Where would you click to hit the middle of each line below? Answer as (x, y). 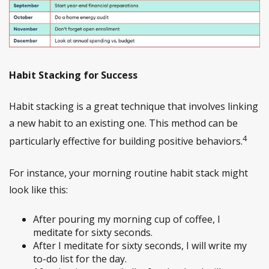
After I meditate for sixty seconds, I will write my (140, 245)
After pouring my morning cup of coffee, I (127, 219)
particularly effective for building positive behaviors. (126, 141)
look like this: (38, 189)
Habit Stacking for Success (73, 75)
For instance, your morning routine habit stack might (128, 173)
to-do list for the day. (80, 258)
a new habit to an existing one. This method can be (123, 123)
